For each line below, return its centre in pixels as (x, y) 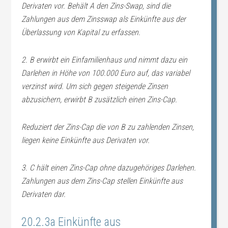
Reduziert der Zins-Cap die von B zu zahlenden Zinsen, (108, 127)
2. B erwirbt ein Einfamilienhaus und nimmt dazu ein (105, 60)
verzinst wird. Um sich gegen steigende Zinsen (95, 86)
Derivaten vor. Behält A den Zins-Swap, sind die (96, 6)
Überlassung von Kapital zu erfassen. (81, 32)
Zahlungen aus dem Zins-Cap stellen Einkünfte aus (102, 181)
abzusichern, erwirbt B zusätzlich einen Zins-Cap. (99, 99)
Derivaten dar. (44, 194)
